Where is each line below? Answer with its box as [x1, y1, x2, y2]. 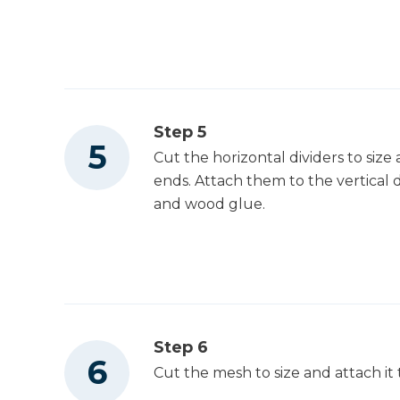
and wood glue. [154, 196, 265, 213]
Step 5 [154, 122, 206, 143]
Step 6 [154, 337, 208, 357]
